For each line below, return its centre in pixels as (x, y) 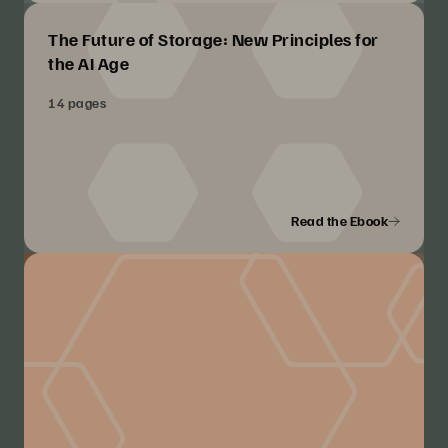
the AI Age (88, 63)
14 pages (77, 103)
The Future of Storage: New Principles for (213, 39)
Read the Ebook (339, 221)
